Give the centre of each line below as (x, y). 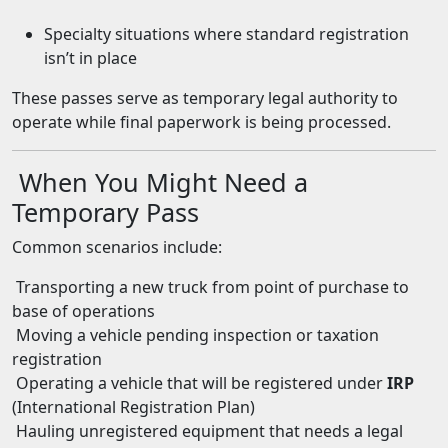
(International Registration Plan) (133, 407)
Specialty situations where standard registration (226, 34)
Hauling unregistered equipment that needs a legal (207, 431)
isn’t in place (90, 58)
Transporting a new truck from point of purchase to (210, 287)
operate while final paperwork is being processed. (201, 122)
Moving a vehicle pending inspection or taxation (195, 335)
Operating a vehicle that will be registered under (199, 383)
